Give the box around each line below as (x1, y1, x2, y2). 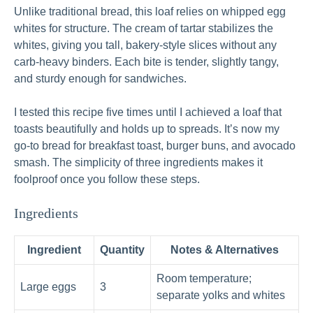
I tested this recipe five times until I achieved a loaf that (14, 106, 282, 119)
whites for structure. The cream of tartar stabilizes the (14, 22, 273, 35)
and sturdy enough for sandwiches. (14, 73, 187, 85)
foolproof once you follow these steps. (14, 173, 200, 186)
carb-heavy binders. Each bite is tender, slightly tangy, (14, 56, 279, 68)
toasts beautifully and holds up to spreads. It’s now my (14, 123, 279, 136)
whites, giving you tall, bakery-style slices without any (14, 39, 277, 52)
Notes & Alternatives (170, 244, 279, 256)
